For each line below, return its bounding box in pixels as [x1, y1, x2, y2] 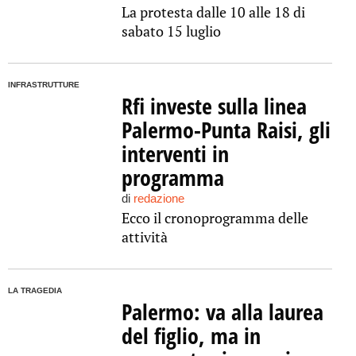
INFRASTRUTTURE [8, 80, 79, 89]
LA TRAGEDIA [8, 286, 62, 295]
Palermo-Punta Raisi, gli [121, 114, 331, 145]
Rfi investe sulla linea [121, 91, 307, 121]
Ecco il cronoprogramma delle [121, 208, 308, 227]
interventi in [121, 138, 229, 168]
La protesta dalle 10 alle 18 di [121, 2, 305, 21]
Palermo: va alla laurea [121, 296, 323, 327]
